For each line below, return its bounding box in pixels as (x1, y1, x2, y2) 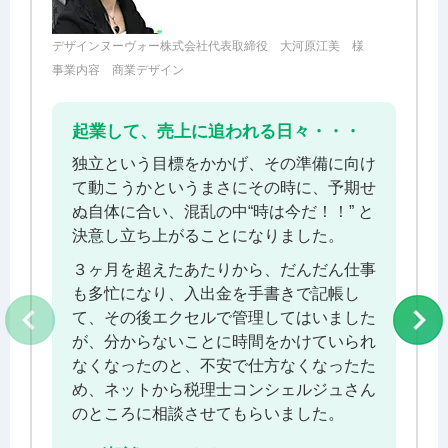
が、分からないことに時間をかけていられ (72, 332, 376, 350)
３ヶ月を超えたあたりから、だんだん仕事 (72, 260, 376, 278)
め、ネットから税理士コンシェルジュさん (72, 380, 376, 398)
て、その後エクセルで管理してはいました (72, 308, 376, 326)
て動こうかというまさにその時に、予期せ (72, 178, 376, 196)
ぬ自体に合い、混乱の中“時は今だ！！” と (72, 202, 374, 220)
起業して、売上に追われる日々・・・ (72, 121, 361, 141)
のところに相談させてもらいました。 (72, 404, 344, 422)
